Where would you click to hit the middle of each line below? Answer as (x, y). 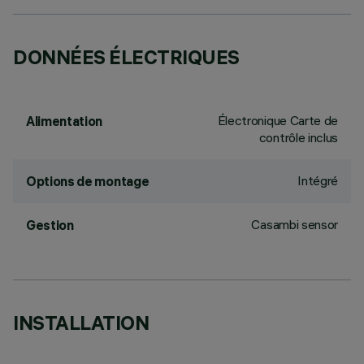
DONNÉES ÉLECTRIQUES (126, 57)
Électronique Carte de (277, 120)
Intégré (318, 180)
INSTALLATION (81, 323)
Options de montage (88, 181)
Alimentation (65, 121)
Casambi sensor (295, 224)
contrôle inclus (298, 137)
